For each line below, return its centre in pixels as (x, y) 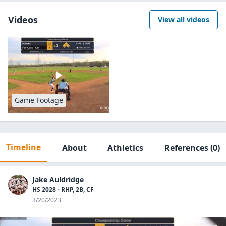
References (186, 148)
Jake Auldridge (58, 179)
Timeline (23, 147)
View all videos (184, 19)
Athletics (126, 148)
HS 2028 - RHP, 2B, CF (63, 189)
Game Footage (39, 100)
